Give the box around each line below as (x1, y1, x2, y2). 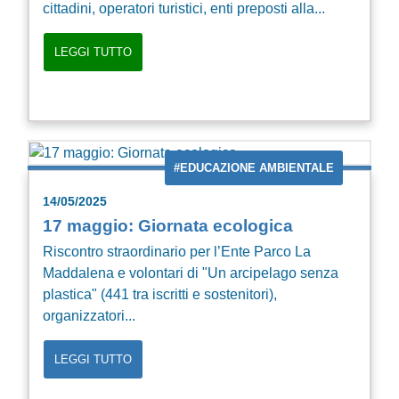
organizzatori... (43, 307, 135, 323)
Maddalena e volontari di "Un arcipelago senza (43, 265, 338, 281)
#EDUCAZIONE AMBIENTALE (174, 160, 334, 175)
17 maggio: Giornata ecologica (43, 216, 293, 235)
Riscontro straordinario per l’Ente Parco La (43, 243, 311, 259)
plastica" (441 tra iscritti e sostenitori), (43, 286, 277, 302)
